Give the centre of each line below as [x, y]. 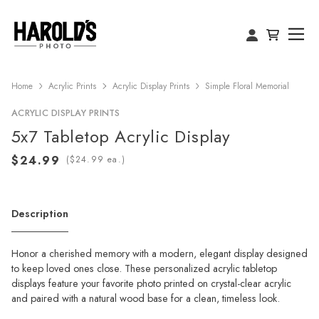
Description [40, 213]
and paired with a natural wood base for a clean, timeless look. [146, 298]
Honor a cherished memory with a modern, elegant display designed [159, 253]
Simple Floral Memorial [247, 86]
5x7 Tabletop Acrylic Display [121, 136]
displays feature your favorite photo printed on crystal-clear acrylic [151, 283]
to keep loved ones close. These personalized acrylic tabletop [144, 268]
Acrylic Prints [73, 86]
